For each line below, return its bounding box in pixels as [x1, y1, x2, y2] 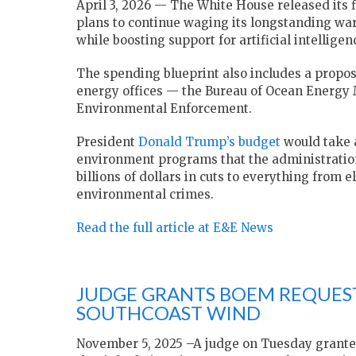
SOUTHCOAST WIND [76, 301, 261, 325]
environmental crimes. [76, 187, 214, 203]
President [76, 134, 138, 150]
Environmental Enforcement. [76, 101, 252, 117]
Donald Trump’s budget [138, 134, 281, 150]
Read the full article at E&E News [76, 220, 273, 236]
